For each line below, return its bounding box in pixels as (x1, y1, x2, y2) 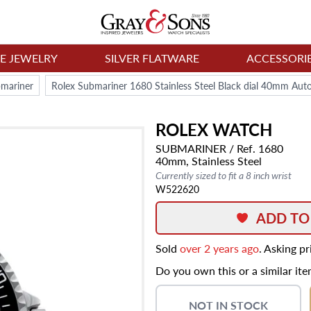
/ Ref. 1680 (226, 140, 283, 156)
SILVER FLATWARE (105, 50, 200, 66)
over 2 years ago (180, 240, 259, 256)
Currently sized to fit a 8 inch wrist (155, 168, 292, 182)
